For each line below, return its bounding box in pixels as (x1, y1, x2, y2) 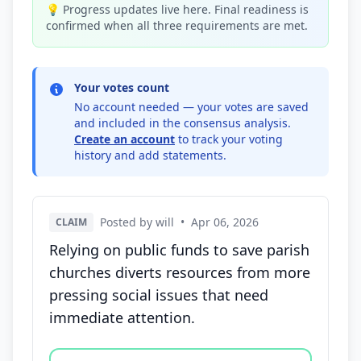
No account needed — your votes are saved (74, 99, 309, 114)
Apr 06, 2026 (191, 214, 259, 230)
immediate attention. (49, 308, 195, 327)
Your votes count (74, 80, 169, 95)
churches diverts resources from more (49, 263, 310, 282)
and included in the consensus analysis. (74, 115, 291, 131)
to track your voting (175, 131, 283, 147)
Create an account (74, 131, 175, 147)
